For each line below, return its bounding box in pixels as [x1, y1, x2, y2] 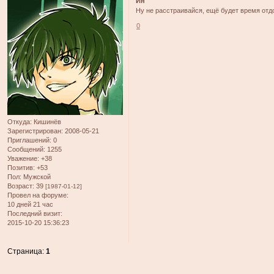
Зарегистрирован [7, 127, 61, 135]
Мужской [21, 173, 51, 181]
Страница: [7, 247, 46, 256]
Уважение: [7, 155, 39, 163]
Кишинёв [32, 118, 61, 126]
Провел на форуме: [7, 191, 68, 199]
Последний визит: [7, 210, 62, 218]
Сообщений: [7, 146, 45, 154]
